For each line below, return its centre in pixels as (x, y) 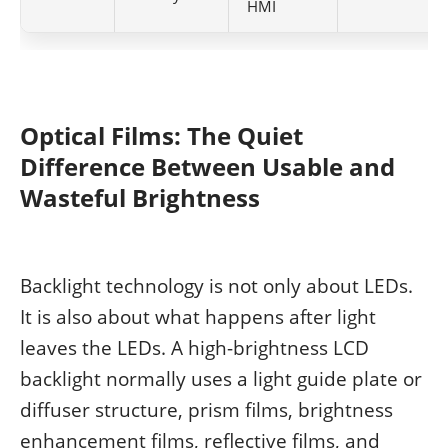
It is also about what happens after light (198, 316)
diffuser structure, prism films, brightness (206, 409)
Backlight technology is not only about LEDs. (216, 285)
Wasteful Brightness (140, 197)
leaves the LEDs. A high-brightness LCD (194, 347)
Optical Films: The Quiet (161, 135)
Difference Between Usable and (207, 166)
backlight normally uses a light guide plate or (221, 378)
